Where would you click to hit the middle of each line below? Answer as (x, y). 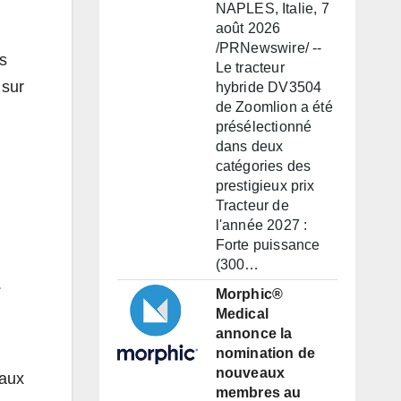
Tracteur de (252, 206)
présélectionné (264, 127)
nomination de (265, 354)
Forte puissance (268, 245)
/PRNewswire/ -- (269, 48)
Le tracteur (250, 68)
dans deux (249, 147)
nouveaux (250, 373)
